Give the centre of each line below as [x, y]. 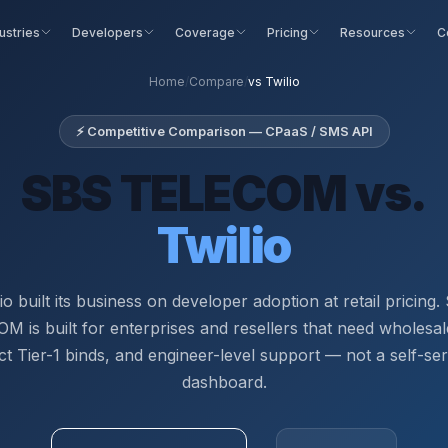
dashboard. [224, 382]
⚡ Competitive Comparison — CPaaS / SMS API [224, 131]
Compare [216, 81]
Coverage [204, 32]
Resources [372, 32]
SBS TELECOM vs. [224, 194]
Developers [107, 32]
